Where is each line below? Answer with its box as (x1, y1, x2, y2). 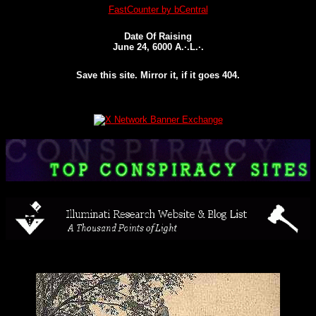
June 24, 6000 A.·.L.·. (112, 41, 204, 52)
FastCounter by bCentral (108, 4, 208, 15)
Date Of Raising (124, 30, 192, 42)
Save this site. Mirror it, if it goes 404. (76, 69, 240, 80)
